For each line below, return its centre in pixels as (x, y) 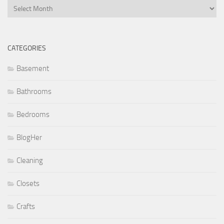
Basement (33, 69)
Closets (28, 184)
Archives (20, 6)
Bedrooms (33, 115)
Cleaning (30, 161)
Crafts (26, 207)
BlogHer (29, 138)
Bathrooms (34, 92)
